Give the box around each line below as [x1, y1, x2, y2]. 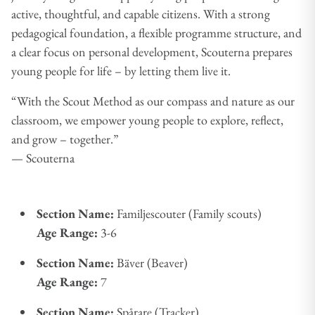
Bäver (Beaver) [114, 254, 188, 271]
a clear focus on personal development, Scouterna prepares [11, 43, 292, 60]
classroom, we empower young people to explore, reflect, [11, 111, 283, 128]
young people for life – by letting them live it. [11, 62, 233, 79]
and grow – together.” [11, 130, 122, 147]
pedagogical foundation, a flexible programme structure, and [11, 24, 302, 41]
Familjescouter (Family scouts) [114, 205, 262, 221]
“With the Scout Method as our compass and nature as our [11, 92, 295, 109]
